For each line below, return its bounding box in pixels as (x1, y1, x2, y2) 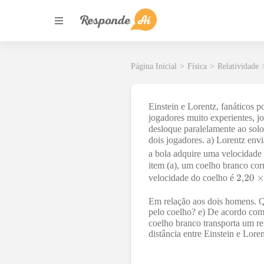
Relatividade (217, 62, 259, 71)
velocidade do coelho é (148, 173, 236, 183)
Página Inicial (131, 62, 177, 71)
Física (187, 62, 207, 71)
